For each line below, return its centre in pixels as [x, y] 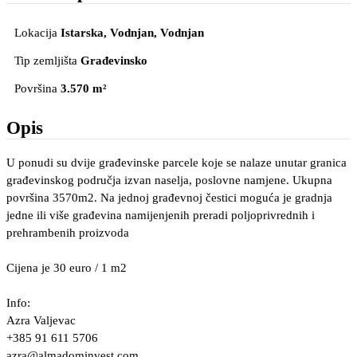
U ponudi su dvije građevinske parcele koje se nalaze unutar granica [177, 163]
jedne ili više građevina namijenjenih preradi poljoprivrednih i [161, 216]
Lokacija [36, 33]
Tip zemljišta [46, 61]
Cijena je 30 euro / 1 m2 [67, 268]
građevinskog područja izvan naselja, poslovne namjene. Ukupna [169, 180]
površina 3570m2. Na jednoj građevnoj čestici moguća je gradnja [169, 198]
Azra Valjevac [41, 321]
